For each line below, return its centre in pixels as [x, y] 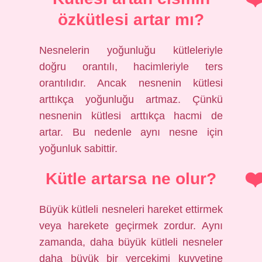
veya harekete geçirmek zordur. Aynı [131, 226]
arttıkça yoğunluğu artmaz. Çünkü [131, 99]
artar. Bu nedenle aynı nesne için [131, 132]
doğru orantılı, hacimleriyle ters [131, 67]
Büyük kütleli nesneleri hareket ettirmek [131, 209]
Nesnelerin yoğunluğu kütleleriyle [131, 50]
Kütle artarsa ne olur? [131, 179]
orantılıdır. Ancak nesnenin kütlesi [131, 83]
